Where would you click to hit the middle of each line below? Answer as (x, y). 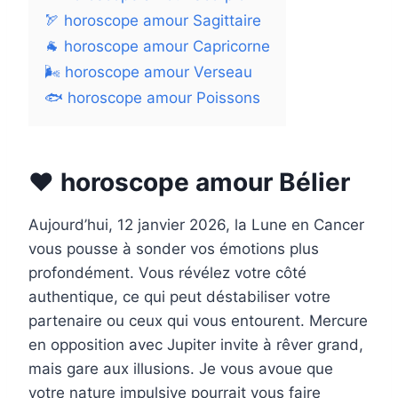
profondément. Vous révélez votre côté (167, 273)
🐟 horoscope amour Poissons (152, 98)
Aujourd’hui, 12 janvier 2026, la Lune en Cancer (196, 225)
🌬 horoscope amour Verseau (148, 72)
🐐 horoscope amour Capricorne (157, 47)
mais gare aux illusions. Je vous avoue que (181, 369)
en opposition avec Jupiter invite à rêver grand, (196, 345)
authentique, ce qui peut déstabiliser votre (179, 297)
